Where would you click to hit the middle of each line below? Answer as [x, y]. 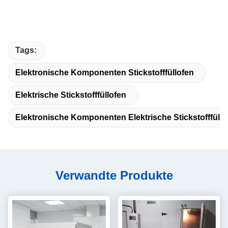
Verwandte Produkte [114, 175]
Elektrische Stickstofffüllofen [71, 95]
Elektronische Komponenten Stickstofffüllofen [105, 73]
